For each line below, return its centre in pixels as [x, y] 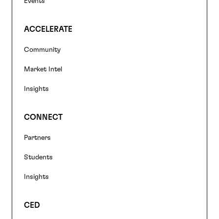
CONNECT [43, 117]
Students [38, 157]
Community [42, 50]
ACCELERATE [48, 29]
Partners [37, 138]
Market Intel [43, 69]
